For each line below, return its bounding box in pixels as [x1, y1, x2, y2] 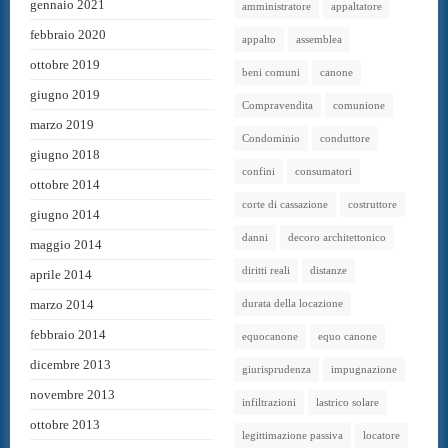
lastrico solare [316, 395, 379, 408]
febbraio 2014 [30, 326, 106, 342]
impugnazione [331, 362, 397, 375]
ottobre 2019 [30, 56, 100, 72]
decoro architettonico [288, 230, 386, 243]
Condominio [242, 131, 300, 144]
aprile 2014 [30, 266, 92, 282]
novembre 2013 [30, 386, 115, 402]
